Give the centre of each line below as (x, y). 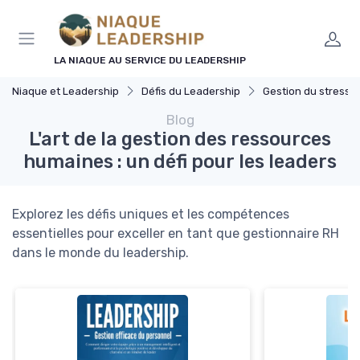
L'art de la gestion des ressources (180, 139)
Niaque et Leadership (65, 91)
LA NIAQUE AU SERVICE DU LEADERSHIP (150, 60)
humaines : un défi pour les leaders (180, 161)
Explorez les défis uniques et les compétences (151, 214)
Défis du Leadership (191, 91)
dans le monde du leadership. (100, 252)
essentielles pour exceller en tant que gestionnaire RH (176, 233)
